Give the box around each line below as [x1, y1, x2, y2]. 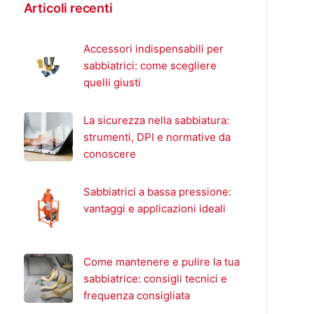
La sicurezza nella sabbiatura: [83, 114, 229, 127]
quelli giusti [83, 76, 141, 89]
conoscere [83, 147, 136, 161]
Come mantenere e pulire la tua [83, 255, 240, 268]
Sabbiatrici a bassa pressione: [83, 185, 231, 198]
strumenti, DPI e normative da [83, 130, 231, 144]
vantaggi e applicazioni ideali [83, 202, 226, 215]
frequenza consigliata [83, 289, 190, 302]
